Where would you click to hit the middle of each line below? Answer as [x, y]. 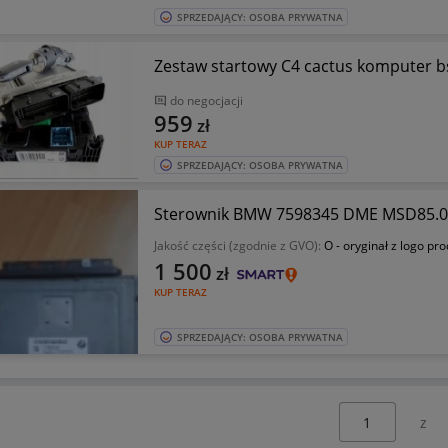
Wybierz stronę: [367, 411]
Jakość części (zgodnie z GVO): [238, 245]
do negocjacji [206, 100]
